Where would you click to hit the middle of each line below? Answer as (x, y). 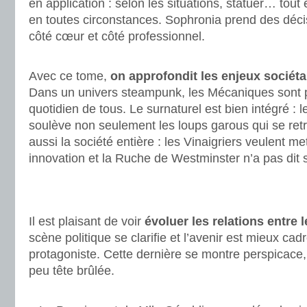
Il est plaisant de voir (87, 221)
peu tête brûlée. (72, 271)
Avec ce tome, (70, 76)
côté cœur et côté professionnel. (117, 36)
